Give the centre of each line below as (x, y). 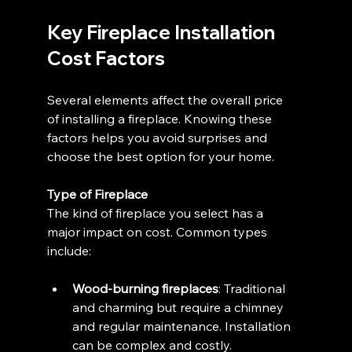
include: (70, 251)
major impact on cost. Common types (159, 232)
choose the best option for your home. (161, 156)
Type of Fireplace (98, 194)
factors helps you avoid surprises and (159, 137)
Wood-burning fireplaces (146, 288)
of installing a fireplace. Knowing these (161, 119)
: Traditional (254, 288)
